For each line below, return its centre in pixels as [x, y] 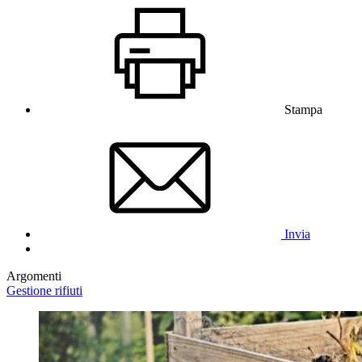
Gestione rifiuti [44, 290]
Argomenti [34, 276]
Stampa [303, 109]
